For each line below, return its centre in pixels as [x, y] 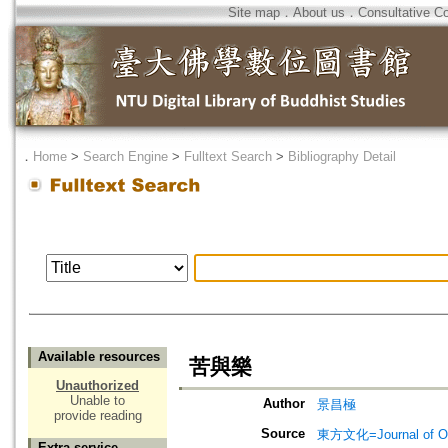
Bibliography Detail [342, 156]
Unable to [97, 401]
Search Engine [125, 156]
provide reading [97, 416]
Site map [254, 12]
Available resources [99, 357]
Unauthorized [97, 386]
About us [319, 12]
